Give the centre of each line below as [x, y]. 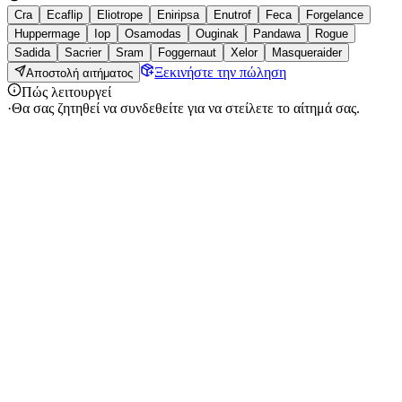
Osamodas [153, 34]
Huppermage [47, 34]
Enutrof [232, 15]
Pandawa [277, 34]
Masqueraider [307, 53]
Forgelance [335, 15]
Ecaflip [65, 15]
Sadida [32, 53]
